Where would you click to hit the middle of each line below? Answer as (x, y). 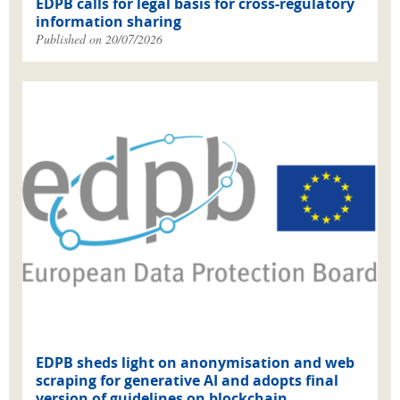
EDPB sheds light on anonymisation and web (195, 362)
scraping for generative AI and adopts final (187, 380)
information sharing (108, 22)
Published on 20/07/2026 (99, 39)
